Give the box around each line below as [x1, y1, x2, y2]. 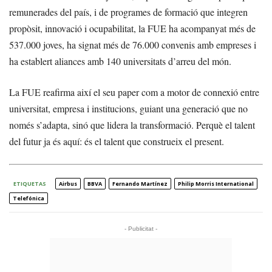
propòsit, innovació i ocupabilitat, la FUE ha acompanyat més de [9, 22, 256, 35]
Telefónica [13, 194, 44, 202]
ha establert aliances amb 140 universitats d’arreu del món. [9, 55, 231, 67]
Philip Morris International [178, 180, 254, 188]
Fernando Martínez [112, 180, 168, 188]
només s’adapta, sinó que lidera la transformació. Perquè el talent [9, 118, 255, 131]
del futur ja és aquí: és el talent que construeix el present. [9, 135, 224, 148]
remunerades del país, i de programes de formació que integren [9, 5, 248, 18]
